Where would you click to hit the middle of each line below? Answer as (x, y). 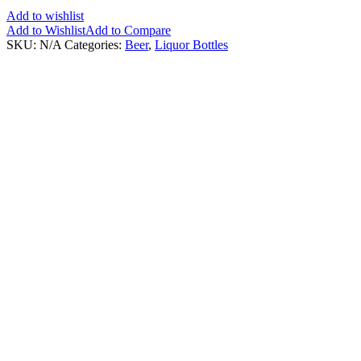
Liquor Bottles (191, 44)
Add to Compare (128, 30)
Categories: (95, 44)
